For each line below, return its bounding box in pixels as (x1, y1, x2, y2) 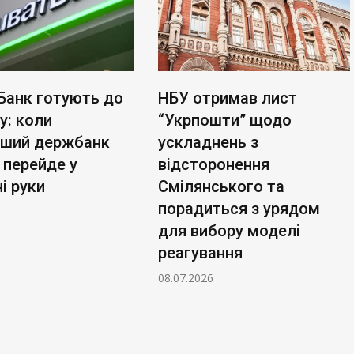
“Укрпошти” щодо (158, 110, 292, 130)
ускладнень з (158, 132, 258, 152)
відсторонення (158, 154, 269, 174)
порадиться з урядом (158, 198, 320, 218)
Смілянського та (158, 176, 284, 196)
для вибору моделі (158, 220, 300, 240)
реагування (158, 243, 243, 262)
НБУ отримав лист (158, 88, 297, 107)
